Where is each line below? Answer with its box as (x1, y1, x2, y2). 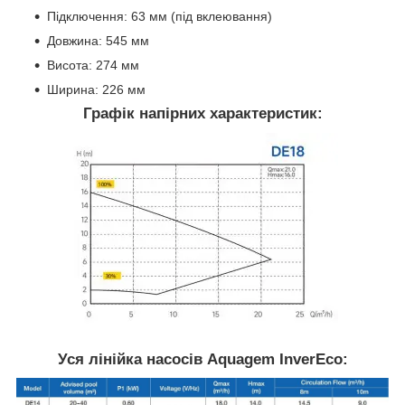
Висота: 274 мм (47, 57, 139, 72)
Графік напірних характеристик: (82, 104, 323, 122)
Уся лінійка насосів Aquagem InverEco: (57, 350, 348, 368)
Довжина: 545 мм (47, 33, 149, 48)
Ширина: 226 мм (47, 81, 146, 97)
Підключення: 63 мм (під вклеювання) (47, 8, 272, 24)
